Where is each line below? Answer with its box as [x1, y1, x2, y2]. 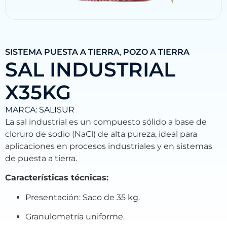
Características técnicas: [5, 173, 108, 183]
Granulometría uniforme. [25, 211, 125, 221]
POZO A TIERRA [123, 47, 190, 57]
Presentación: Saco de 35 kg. [25, 192, 140, 202]
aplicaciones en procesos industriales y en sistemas [5, 141, 212, 151]
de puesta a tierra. [5, 153, 77, 163]
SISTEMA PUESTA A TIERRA [5, 47, 120, 57]
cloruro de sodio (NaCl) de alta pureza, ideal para [5, 129, 197, 139]
